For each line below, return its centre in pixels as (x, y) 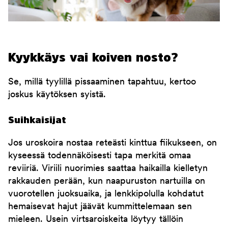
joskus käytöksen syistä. (57, 95)
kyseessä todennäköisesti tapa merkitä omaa (99, 156)
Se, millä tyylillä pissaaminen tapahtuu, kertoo (102, 82)
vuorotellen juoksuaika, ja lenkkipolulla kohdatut (106, 194)
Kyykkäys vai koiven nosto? (93, 57)
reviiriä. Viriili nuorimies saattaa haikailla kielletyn (108, 169)
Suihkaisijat (37, 120)
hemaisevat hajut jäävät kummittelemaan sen (100, 207)
